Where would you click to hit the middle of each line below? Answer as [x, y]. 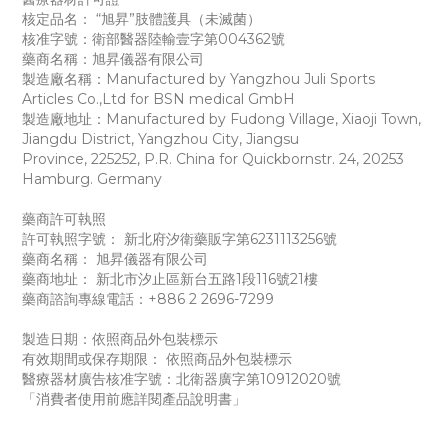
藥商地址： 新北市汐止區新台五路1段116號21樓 [170, 279]
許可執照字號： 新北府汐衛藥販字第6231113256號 [179, 239]
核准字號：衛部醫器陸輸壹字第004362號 [153, 39]
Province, [56, 159]
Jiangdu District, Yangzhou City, [134, 139]
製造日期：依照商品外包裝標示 [120, 339]
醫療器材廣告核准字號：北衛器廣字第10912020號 [181, 379]
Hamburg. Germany [92, 179]
